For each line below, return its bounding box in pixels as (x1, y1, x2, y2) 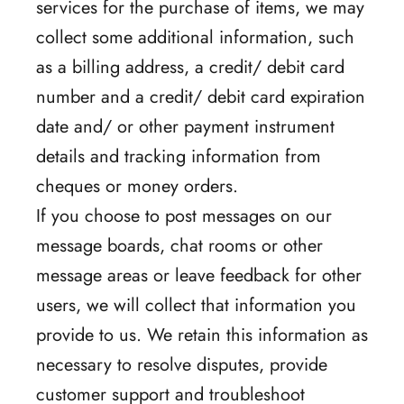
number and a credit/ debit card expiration (36, 83, 365, 110)
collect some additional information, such (36, 23, 354, 50)
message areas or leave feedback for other (36, 262, 362, 289)
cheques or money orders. (36, 172, 238, 199)
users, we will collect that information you (36, 291, 356, 318)
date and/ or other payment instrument (36, 113, 335, 140)
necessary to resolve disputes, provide (36, 351, 327, 378)
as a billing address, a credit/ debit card (36, 53, 344, 80)
